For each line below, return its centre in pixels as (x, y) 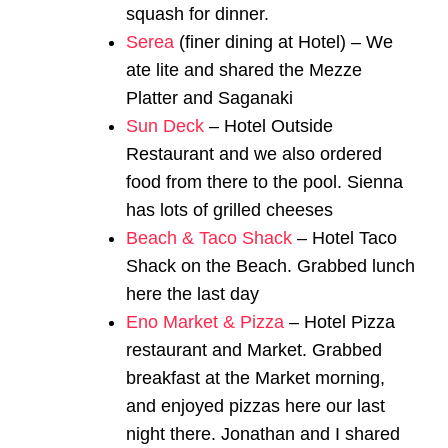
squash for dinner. (197, 13)
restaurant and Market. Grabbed (254, 349)
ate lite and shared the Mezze (244, 69)
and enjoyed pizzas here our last (255, 405)
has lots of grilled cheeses (229, 209)
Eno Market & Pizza (205, 321)
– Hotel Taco (344, 237)
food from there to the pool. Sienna (264, 181)
